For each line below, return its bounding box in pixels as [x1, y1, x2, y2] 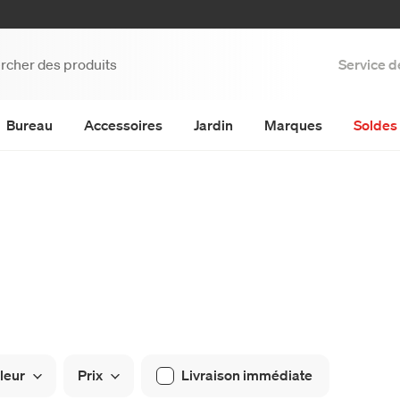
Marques [264, 116, 322, 134]
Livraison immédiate [181, 365, 313, 384]
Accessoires [84, 116, 162, 134]
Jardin [194, 116, 233, 134]
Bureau [6, 116, 53, 134]
